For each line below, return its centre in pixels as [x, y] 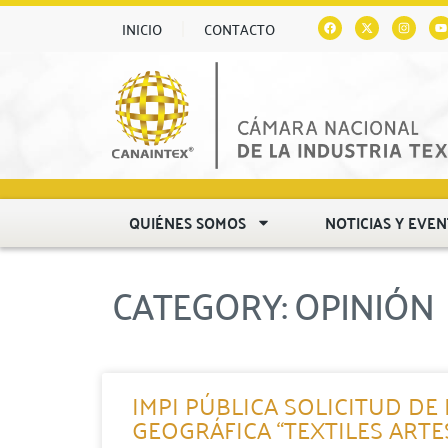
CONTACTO [239, 29]
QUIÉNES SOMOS [188, 222]
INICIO [142, 29]
